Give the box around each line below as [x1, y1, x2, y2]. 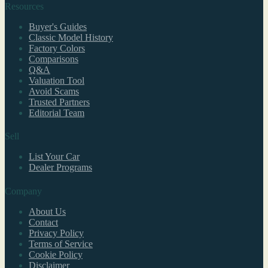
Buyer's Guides [29, 21, 87, 32]
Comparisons [29, 53, 78, 64]
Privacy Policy [29, 227, 84, 238]
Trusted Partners [29, 96, 90, 107]
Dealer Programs [29, 162, 92, 173]
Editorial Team [29, 107, 84, 118]
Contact [29, 217, 58, 227]
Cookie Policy [29, 249, 83, 260]
